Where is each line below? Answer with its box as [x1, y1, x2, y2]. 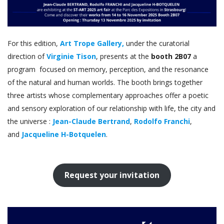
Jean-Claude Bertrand [52, 116, 130, 126]
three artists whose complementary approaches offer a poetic [7, 90, 208, 100]
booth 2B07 [151, 51, 191, 61]
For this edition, [7, 38, 60, 48]
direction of [7, 51, 46, 61]
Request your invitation [64, 169, 159, 181]
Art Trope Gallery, [60, 38, 124, 48]
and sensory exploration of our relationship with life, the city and [7, 103, 215, 113]
